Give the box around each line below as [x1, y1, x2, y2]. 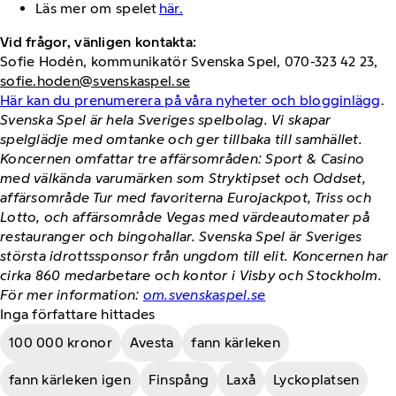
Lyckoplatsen [273, 370, 360, 388]
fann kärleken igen [9, 370, 131, 388]
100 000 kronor [9, 333, 112, 351]
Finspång [148, 370, 209, 388]
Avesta [129, 333, 174, 351]
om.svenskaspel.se [142, 286, 266, 303]
